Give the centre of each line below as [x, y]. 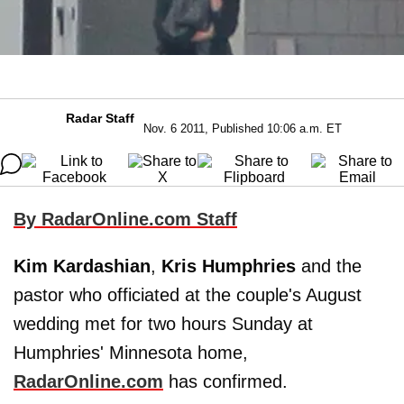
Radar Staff [100, 118]
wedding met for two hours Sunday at [163, 323]
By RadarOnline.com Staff [125, 219]
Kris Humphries [229, 266]
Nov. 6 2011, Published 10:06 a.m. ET [243, 128]
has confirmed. [225, 381]
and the [329, 266]
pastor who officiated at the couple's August [188, 294]
